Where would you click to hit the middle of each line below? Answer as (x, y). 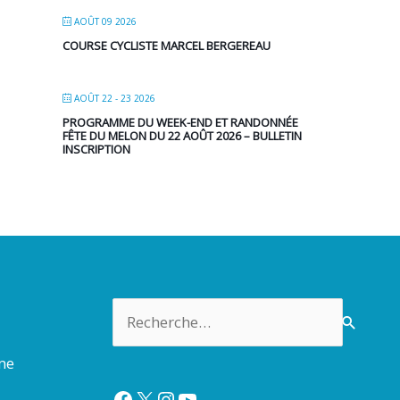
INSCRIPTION (97, 150)
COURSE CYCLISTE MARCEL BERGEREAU (167, 46)
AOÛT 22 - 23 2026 (115, 99)
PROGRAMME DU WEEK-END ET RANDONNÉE (181, 123)
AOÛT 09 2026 (106, 22)
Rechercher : (154, 309)
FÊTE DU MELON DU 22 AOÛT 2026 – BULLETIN (183, 136)
